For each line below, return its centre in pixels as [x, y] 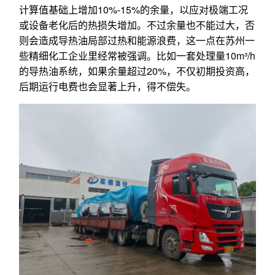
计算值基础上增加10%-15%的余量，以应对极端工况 [134, 10]
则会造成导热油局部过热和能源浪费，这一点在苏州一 [137, 41]
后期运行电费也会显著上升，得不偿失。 [107, 87]
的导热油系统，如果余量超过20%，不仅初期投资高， [137, 71]
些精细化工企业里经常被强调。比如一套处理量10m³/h [137, 56]
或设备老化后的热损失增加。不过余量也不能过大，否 [137, 25]
